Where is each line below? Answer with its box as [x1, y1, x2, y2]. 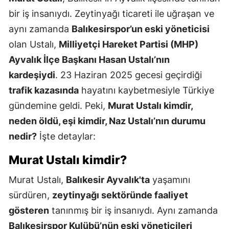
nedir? [9, 131, 37, 142]
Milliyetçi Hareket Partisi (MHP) [59, 39, 198, 50]
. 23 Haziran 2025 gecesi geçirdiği [55, 70, 202, 81]
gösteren [9, 205, 49, 216]
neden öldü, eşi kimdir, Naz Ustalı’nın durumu [9, 116, 205, 127]
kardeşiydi [9, 70, 55, 81]
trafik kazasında [9, 85, 79, 96]
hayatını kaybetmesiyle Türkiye [79, 85, 214, 96]
